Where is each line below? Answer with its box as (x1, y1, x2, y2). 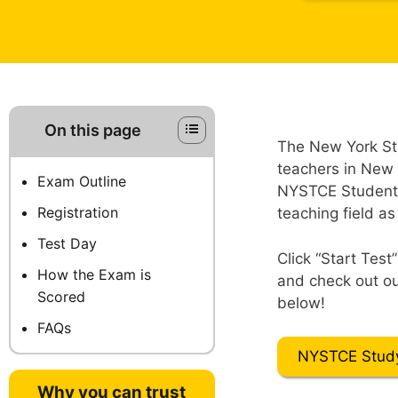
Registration (37, 203, 118, 222)
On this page (44, 121, 142, 140)
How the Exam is (37, 266, 151, 284)
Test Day (37, 235, 97, 253)
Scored (37, 288, 85, 306)
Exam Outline (37, 172, 126, 191)
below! (276, 293, 325, 312)
